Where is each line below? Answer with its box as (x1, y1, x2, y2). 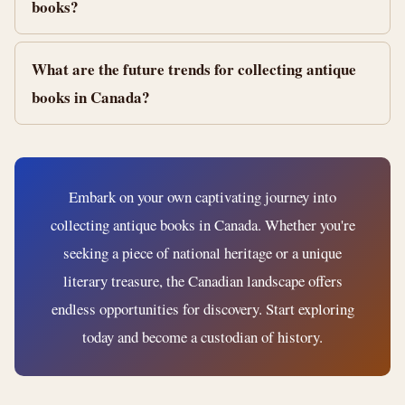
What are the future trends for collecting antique (32, 58, 356, 80)
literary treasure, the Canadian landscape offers (62, 270, 343, 291)
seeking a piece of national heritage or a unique (63, 242, 342, 263)
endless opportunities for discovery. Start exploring (51, 298, 354, 319)
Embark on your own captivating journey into (69, 186, 336, 207)
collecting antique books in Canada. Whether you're (50, 214, 355, 235)
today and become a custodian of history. (82, 326, 323, 347)
